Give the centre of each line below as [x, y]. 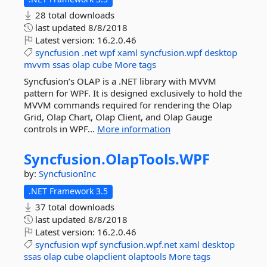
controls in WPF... [60, 129]
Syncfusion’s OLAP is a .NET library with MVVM [120, 81]
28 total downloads [74, 15]
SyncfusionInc [67, 173]
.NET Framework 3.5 [68, 191]
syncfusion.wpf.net [138, 244]
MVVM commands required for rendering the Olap [128, 105]
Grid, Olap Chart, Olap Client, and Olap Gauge [118, 117]
